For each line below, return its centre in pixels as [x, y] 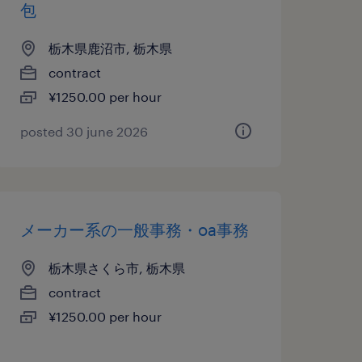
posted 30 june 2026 [84, 131]
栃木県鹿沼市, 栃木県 [110, 48]
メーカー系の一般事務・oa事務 [134, 229]
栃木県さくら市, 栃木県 [116, 268]
